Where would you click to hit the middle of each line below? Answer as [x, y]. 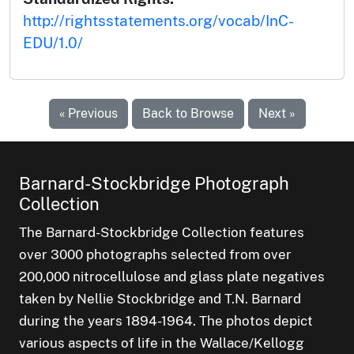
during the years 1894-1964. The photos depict [166, 320]
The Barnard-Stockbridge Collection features [162, 232]
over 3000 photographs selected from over [155, 254]
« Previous [88, 113]
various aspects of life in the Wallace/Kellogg [162, 343]
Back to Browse [188, 113]
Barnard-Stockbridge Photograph [154, 183]
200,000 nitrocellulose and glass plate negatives [172, 276]
